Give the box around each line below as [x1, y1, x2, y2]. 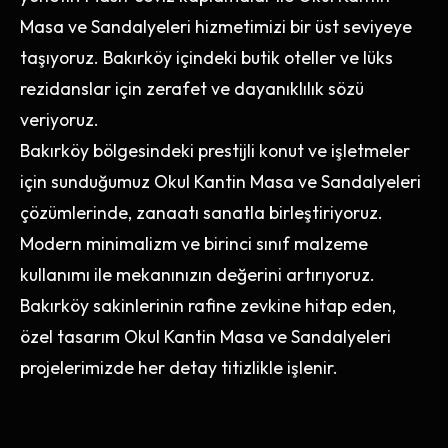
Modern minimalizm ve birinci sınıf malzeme [20, 232, 368, 255]
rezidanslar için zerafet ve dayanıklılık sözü [20, 77, 364, 100]
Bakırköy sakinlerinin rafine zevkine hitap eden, [20, 294, 396, 317]
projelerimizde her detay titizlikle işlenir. [20, 356, 338, 379]
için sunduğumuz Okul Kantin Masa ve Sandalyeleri [20, 170, 421, 193]
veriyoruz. [20, 108, 99, 131]
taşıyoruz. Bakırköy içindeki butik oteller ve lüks [20, 46, 393, 69]
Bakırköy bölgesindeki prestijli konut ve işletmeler [20, 139, 410, 162]
